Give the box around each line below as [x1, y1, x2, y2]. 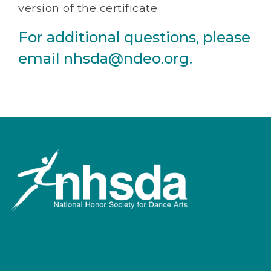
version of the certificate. [18, 2, 160, 16]
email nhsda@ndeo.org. [18, 50, 196, 68]
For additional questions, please [18, 28, 250, 47]
